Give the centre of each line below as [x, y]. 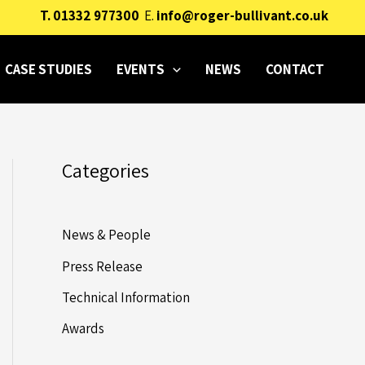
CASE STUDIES [48, 69]
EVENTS [140, 69]
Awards [83, 329]
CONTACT [295, 69]
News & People [106, 235]
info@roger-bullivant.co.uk [242, 15]
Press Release [102, 266]
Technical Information [126, 297]
